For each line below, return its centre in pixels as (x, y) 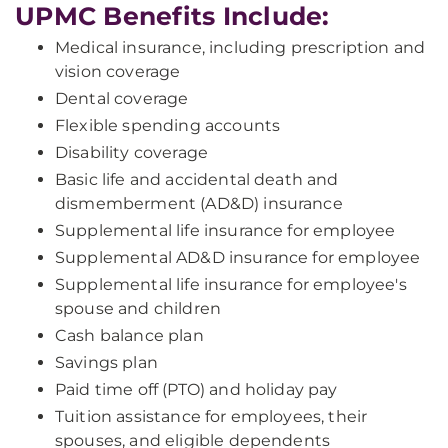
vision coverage (118, 71)
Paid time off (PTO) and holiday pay (196, 389)
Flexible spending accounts (168, 125)
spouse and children (138, 308)
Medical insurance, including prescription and (240, 47)
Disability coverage (132, 152)
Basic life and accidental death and (197, 179)
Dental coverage (122, 98)
